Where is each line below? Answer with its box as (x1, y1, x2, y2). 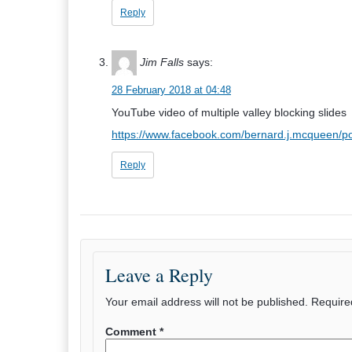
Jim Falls (140, 55, 184, 68)
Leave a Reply (105, 262, 213, 288)
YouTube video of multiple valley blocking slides (112, 106, 346, 119)
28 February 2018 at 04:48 (112, 84, 231, 96)
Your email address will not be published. (105, 295, 308, 308)
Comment (105, 325, 159, 338)
